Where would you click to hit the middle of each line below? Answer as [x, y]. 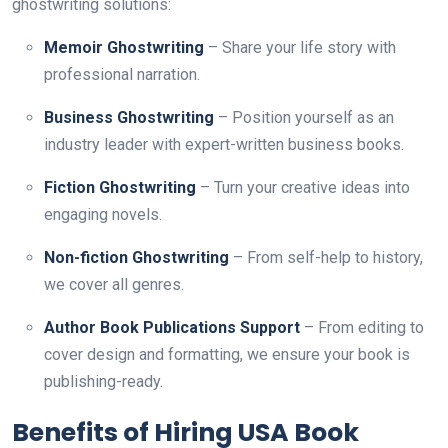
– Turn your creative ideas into [303, 187]
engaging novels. [103, 214]
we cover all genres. [114, 284]
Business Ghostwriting [129, 117]
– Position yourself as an [304, 117]
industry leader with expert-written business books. [224, 144]
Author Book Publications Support [172, 327]
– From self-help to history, [326, 257]
